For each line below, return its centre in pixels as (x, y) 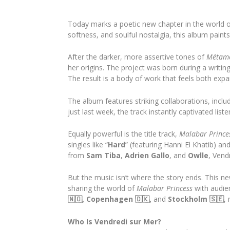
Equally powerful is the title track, (123, 134)
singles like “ (88, 145)
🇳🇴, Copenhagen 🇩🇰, (110, 199)
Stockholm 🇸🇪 (196, 199)
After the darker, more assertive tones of (137, 57)
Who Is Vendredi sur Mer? (114, 221)
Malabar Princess (165, 188)
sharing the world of (102, 188)
